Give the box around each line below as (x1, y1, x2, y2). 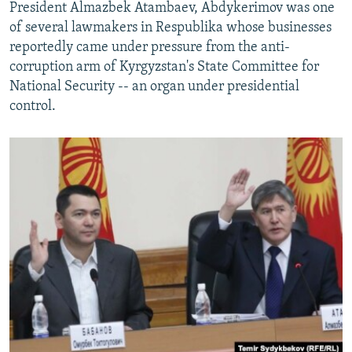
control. (9, 98, 56, 114)
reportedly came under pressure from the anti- (9, 39, 290, 55)
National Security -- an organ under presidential (9, 79, 299, 94)
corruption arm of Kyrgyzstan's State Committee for (9, 59, 319, 75)
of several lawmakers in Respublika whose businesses (9, 20, 332, 35)
